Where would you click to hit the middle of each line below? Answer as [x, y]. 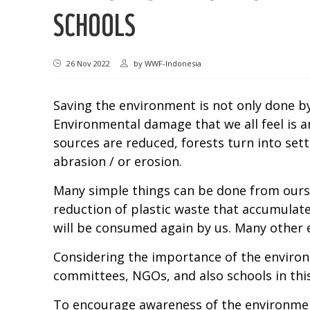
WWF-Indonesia [173, 63]
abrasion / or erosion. [118, 161]
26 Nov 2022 [87, 63]
